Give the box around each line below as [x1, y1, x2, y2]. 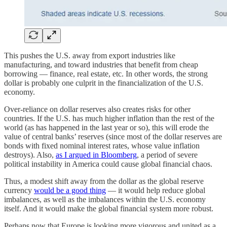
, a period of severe [137, 150, 198, 160]
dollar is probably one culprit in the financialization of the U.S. [4, 79, 203, 88]
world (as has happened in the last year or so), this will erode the [4, 123, 209, 132]
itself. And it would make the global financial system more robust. [4, 204, 213, 213]
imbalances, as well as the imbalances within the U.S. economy [4, 195, 206, 204]
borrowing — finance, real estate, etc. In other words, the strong [4, 69, 208, 79]
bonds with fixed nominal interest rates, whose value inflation [4, 141, 200, 150]
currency [4, 186, 34, 195]
